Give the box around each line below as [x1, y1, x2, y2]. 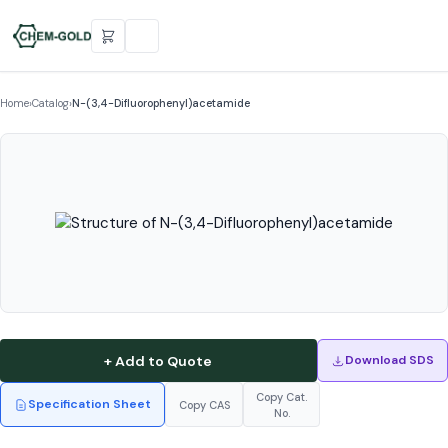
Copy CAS [178, 397, 230, 412]
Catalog [32, 95, 69, 110]
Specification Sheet [28, 396, 152, 412]
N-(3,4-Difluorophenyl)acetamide [72, 95, 250, 110]
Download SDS [344, 352, 434, 369]
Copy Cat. [256, 389, 307, 404]
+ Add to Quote [104, 351, 213, 370]
